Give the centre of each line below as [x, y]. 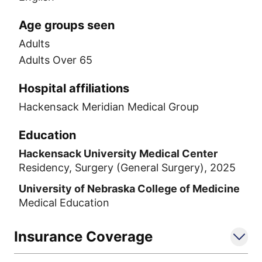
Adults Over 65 [56, 60]
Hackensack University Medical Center [118, 154]
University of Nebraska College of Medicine [129, 189]
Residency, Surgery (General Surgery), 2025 [127, 168]
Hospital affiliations [74, 88]
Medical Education [64, 203]
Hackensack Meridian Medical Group [109, 107]
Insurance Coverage [83, 237]
